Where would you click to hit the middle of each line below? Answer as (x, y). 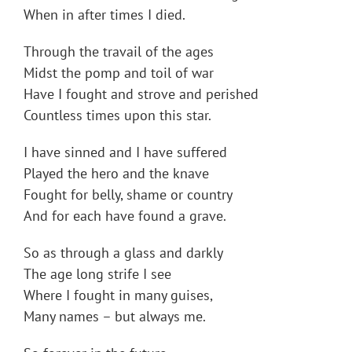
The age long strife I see (97, 274)
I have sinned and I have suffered (125, 152)
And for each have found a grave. (125, 216)
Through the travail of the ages (119, 52)
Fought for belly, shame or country (128, 195)
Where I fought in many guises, (118, 295)
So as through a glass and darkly (123, 253)
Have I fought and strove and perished (141, 94)
